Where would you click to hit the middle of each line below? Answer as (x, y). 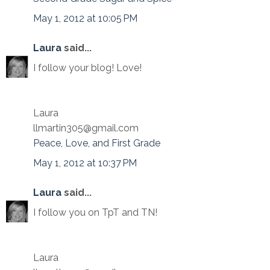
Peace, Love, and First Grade (97, 143)
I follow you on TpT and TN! (95, 212)
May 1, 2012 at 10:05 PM (85, 18)
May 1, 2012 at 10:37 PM (85, 163)
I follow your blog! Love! (87, 68)
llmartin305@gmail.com (86, 128)
